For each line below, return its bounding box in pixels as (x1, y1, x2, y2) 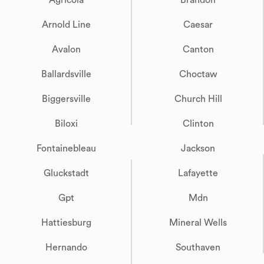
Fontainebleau (36, 144, 96, 154)
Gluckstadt (43, 169, 89, 179)
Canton (182, 45, 214, 55)
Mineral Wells (169, 218, 227, 228)
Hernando (45, 243, 87, 253)
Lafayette (178, 169, 218, 179)
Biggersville (41, 94, 91, 104)
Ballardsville (41, 70, 91, 80)
